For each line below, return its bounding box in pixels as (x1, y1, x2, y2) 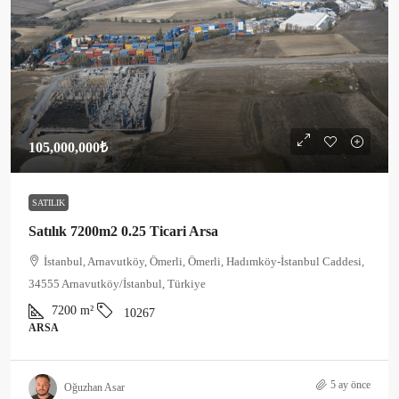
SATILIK (32, 197, 65, 208)
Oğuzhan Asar (64, 381, 125, 395)
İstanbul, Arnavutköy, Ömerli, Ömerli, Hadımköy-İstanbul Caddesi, (44, 254, 364, 268)
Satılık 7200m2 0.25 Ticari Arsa (28, 223, 218, 239)
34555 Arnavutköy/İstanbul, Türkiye (28, 276, 206, 290)
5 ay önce (330, 378, 370, 391)
